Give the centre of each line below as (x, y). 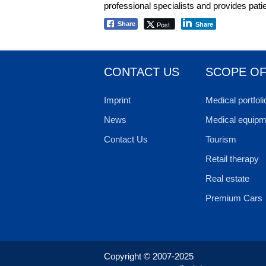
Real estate (227, 178)
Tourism (221, 139)
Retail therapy (232, 159)
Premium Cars (234, 198)
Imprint (117, 100)
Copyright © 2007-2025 (149, 256)
